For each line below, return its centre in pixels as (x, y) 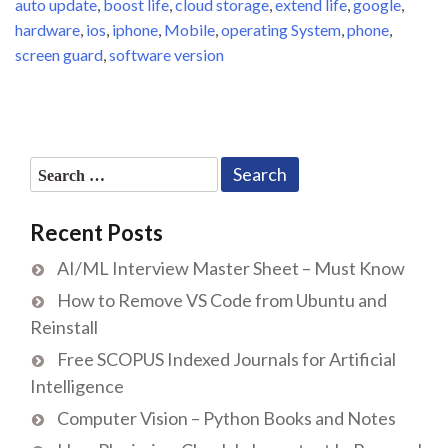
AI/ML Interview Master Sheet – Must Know (231, 268)
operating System (281, 29)
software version (166, 54)
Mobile (189, 29)
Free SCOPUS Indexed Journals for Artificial (226, 359)
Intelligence (77, 386)
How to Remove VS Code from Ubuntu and (222, 300)
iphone (135, 29)
